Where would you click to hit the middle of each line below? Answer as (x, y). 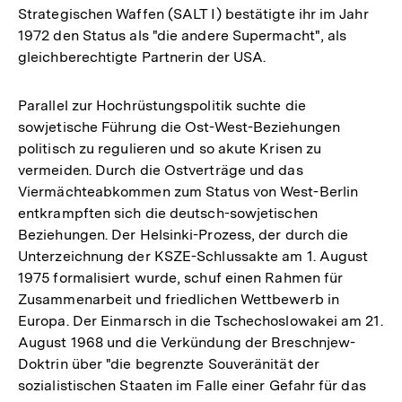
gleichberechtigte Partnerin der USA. (142, 57)
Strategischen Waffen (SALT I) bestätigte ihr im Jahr (193, 13)
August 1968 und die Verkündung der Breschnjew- (187, 342)
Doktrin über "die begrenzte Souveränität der (169, 363)
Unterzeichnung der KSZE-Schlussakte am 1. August (193, 256)
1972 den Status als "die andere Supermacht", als (183, 35)
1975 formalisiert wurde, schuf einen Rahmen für (181, 277)
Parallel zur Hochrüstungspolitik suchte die (162, 105)
